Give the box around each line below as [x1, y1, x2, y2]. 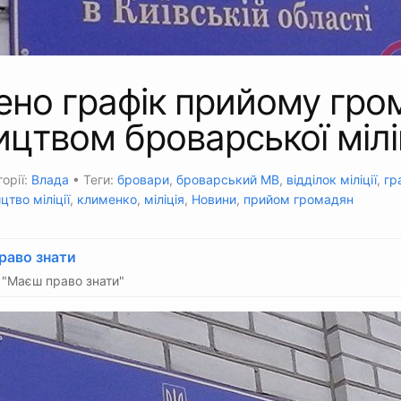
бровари [117, 172, 169, 187]
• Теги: [69, 172, 117, 187]
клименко [77, 192, 137, 207]
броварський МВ [176, 172, 279, 187]
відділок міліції [286, 172, 377, 187]
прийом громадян [243, 192, 354, 207]
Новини [192, 192, 236, 207]
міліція [144, 192, 184, 207]
